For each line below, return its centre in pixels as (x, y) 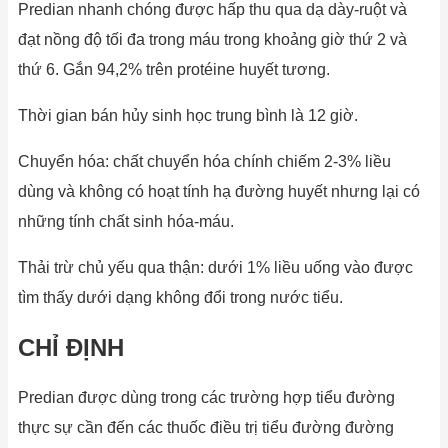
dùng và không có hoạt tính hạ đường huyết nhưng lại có (219, 191)
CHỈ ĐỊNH (71, 347)
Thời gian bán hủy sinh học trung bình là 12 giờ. (188, 115)
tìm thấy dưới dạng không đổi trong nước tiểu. (180, 297)
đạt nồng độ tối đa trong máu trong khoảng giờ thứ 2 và (212, 39)
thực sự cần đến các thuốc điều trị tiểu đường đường (206, 427)
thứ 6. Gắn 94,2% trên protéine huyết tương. (174, 69)
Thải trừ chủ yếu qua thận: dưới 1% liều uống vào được (215, 267)
